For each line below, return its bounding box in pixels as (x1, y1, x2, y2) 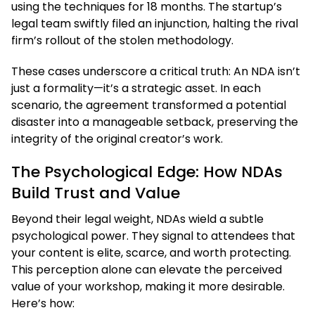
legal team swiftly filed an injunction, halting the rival (11, 15, 298, 32)
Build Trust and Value (11, 181, 180, 204)
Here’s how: (11, 295, 75, 311)
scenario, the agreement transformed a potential (11, 96, 286, 113)
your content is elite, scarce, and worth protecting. (11, 244, 291, 261)
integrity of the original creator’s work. (11, 130, 223, 147)
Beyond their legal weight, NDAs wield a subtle (11, 210, 264, 227)
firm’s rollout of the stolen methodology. (11, 32, 233, 49)
